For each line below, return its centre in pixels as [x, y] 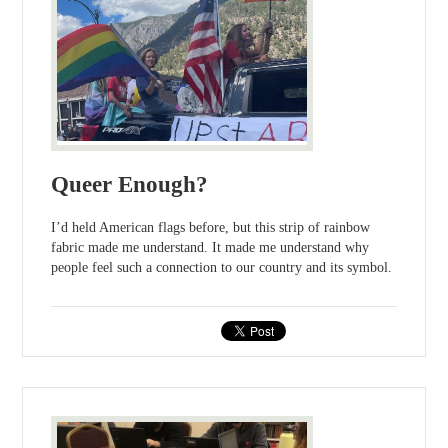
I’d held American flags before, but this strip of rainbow [211, 228]
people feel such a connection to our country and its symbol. [222, 268]
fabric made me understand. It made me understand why [210, 248]
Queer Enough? [130, 185]
